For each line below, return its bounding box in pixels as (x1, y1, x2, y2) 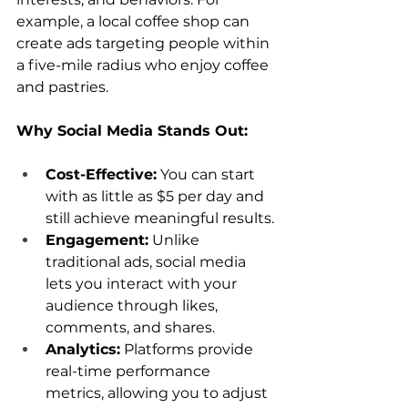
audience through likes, (46, 296, 221, 314)
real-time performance (46, 362, 214, 380)
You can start (157, 165, 259, 183)
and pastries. (16, 77, 108, 96)
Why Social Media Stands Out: (16, 121, 248, 139)
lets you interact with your (46, 274, 240, 292)
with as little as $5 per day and (46, 187, 268, 205)
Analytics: (46, 340, 120, 358)
